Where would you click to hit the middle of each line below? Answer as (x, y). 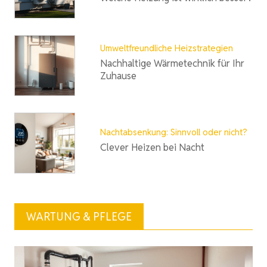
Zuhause (118, 76)
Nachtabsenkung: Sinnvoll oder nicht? (174, 132)
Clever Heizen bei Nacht (152, 147)
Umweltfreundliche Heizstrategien (167, 48)
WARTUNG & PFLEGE (79, 217)
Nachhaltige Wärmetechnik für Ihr (172, 63)
